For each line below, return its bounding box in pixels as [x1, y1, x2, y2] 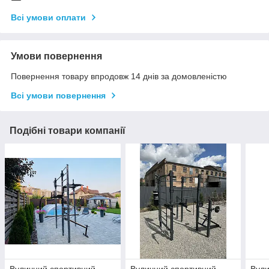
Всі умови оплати [11, 12, 86, 22]
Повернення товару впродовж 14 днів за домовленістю [11, 71, 227, 81]
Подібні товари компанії [10, 125, 125, 136]
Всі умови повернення [11, 90, 106, 100]
